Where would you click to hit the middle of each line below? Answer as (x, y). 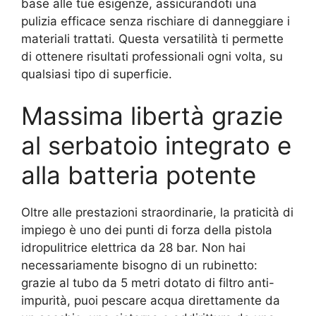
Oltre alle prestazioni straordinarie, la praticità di (157, 212)
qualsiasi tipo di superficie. (97, 74)
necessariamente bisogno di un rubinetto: (139, 265)
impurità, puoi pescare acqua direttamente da (151, 300)
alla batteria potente (139, 175)
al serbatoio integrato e (156, 145)
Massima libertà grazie (152, 116)
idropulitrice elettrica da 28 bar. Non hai (133, 248)
